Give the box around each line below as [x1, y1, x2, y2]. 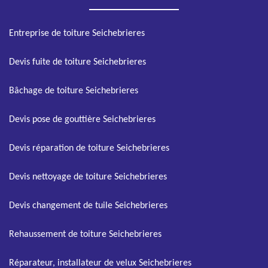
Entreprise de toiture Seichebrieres [9, 29, 145, 38]
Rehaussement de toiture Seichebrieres [9, 230, 162, 239]
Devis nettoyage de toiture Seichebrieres [9, 172, 167, 182]
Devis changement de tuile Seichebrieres [9, 201, 167, 211]
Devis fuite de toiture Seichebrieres [9, 57, 146, 67]
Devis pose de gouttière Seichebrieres [9, 115, 156, 124]
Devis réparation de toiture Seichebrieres [9, 144, 169, 153]
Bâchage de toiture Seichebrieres [9, 86, 138, 96]
